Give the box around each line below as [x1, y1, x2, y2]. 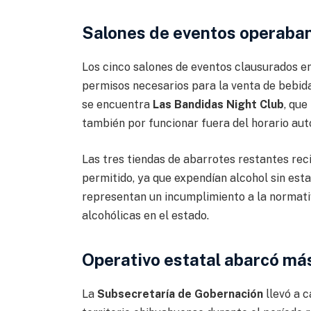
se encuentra [81, 98, 153, 111]
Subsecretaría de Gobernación [96, 287, 263, 301]
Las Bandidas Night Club [152, 98, 284, 111]
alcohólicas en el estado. [81, 208, 209, 222]
